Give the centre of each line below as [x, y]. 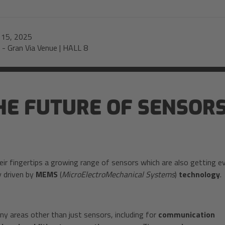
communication [186, 214]
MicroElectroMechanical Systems [118, 174]
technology [199, 174]
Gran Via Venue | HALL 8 [47, 48]
